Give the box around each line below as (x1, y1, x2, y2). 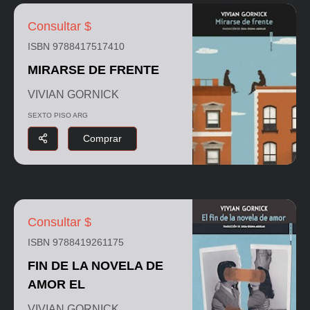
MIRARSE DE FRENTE (28, 62, 159, 77)
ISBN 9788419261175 (28, 236, 124, 248)
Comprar (83, 132, 122, 144)
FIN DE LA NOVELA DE (28, 258, 163, 273)
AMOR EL (28, 277, 85, 291)
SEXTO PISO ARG (28, 111, 88, 119)
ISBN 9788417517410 (28, 40, 125, 52)
